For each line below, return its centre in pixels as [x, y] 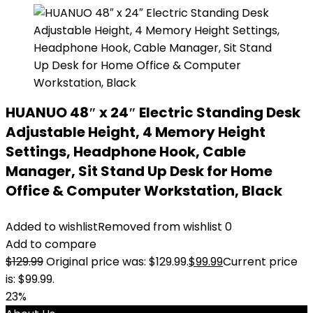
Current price [260, 262]
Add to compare [51, 244]
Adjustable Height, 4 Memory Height [136, 132]
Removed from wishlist [160, 227]
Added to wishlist [52, 227]
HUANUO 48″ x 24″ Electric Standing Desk [153, 112]
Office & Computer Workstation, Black [144, 191]
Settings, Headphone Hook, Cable [126, 152]
